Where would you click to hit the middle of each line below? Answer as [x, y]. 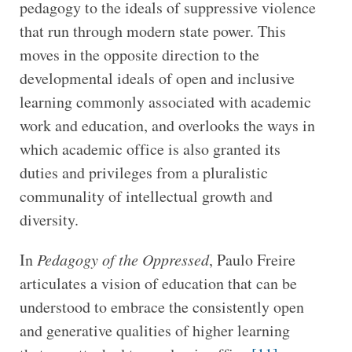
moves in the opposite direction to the [139, 55]
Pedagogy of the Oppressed [123, 260]
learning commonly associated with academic [165, 102]
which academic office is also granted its [150, 149]
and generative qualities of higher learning [154, 331]
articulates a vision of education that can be [158, 284]
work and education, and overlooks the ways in [167, 126]
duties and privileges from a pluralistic [143, 173]
